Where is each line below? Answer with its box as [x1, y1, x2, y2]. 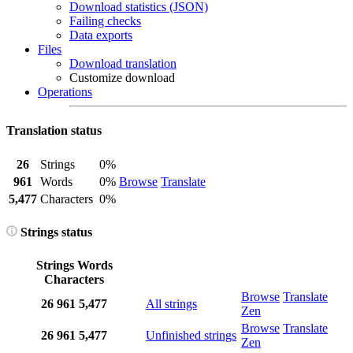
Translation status [6, 124, 102, 138]
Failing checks [69, 14, 141, 28]
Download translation [69, 57, 176, 70]
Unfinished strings [146, 329, 236, 343]
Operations [38, 85, 92, 98]
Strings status [17, 225, 92, 239]
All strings [146, 297, 197, 311]
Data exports [69, 28, 132, 42]
